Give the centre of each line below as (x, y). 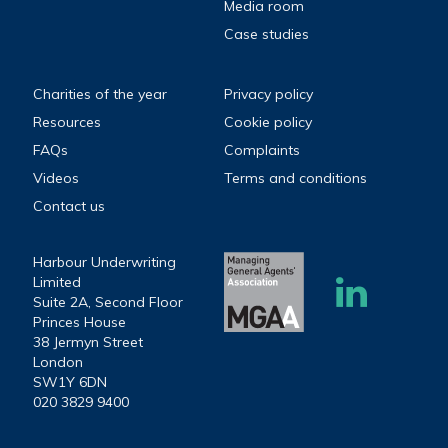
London (58, 361)
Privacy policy (268, 93)
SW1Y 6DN (70, 381)
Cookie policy (267, 121)
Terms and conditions (295, 177)
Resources (67, 121)
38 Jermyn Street (88, 341)
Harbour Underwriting (105, 261)
